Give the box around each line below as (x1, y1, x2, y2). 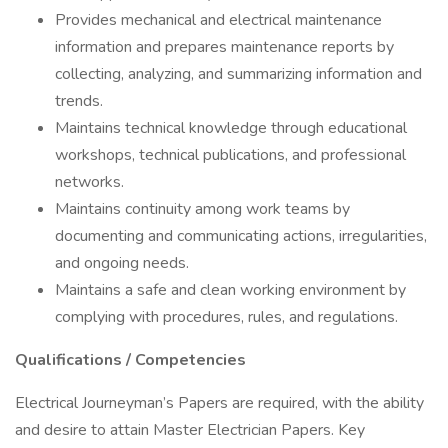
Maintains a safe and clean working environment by (55, 279, 406, 301)
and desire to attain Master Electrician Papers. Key (15, 419, 365, 441)
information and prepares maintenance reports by (55, 36, 394, 58)
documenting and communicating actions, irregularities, (55, 225, 427, 247)
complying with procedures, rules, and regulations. (55, 306, 398, 328)
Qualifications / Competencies (15, 349, 246, 371)
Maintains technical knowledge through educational (55, 117, 407, 139)
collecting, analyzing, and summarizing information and (55, 63, 422, 85)
